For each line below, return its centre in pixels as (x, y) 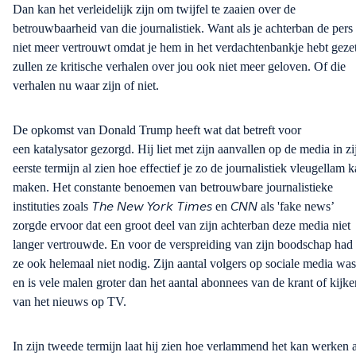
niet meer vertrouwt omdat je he (92, 48)
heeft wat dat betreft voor (237, 130)
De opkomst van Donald (76, 130)
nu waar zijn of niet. (107, 86)
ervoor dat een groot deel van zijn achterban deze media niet (199, 226)
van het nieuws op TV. (70, 302)
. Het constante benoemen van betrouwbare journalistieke (190, 188)
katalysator (62, 149)
